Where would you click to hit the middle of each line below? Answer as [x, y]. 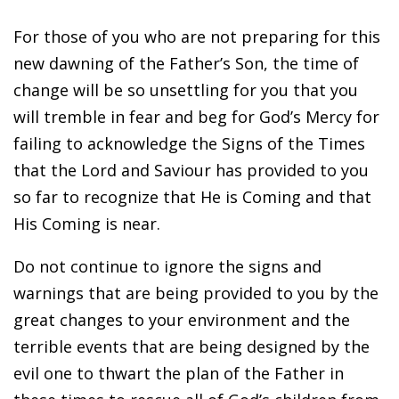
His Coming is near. [87, 223]
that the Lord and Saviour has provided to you [191, 170]
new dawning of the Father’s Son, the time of [186, 63]
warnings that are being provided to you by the [196, 293]
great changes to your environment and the [182, 319]
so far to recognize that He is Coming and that [192, 196]
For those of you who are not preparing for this [197, 36]
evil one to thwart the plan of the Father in [179, 373]
